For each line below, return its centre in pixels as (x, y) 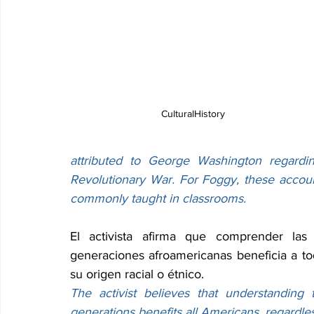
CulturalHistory (193, 114)
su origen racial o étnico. (137, 274)
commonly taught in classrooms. (158, 199)
